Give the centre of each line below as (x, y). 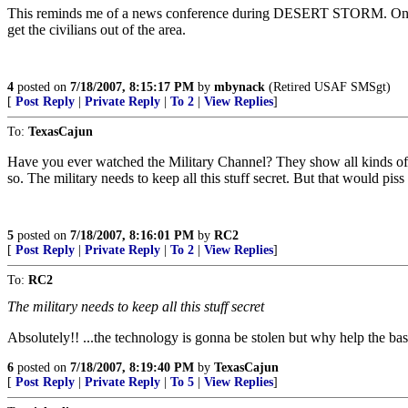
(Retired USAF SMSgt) (328, 87)
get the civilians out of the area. (97, 30)
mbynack (240, 87)
